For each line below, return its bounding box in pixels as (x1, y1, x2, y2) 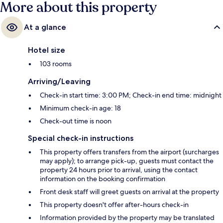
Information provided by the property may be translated (40, 213, 215, 222)
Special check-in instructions (28, 133, 133, 143)
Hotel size (28, 45, 65, 55)
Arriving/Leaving (28, 76, 91, 86)
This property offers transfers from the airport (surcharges (40, 147, 219, 156)
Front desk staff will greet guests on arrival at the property (40, 187, 219, 196)
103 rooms (40, 59, 72, 68)
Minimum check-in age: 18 (40, 103, 121, 112)
